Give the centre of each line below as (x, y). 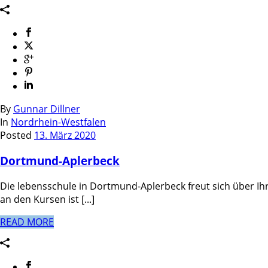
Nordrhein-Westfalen (58, 122)
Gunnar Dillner (47, 109)
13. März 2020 (65, 135)
